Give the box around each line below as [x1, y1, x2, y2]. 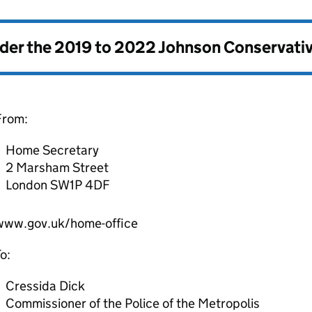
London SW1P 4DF [5, 177, 110, 193]
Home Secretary [5, 142, 99, 158]
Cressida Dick [5, 278, 85, 294]
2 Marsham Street [5, 159, 109, 175]
